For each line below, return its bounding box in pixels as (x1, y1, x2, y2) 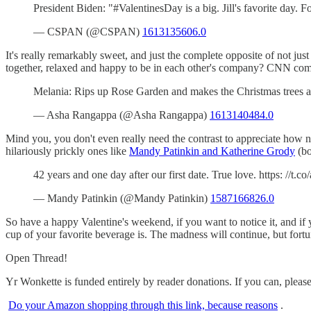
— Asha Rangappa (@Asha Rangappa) (33, 108, 210, 121)
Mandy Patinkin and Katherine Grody (129, 144, 295, 157)
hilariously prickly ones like (6, 144, 129, 157)
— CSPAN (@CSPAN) (33, 25, 142, 37)
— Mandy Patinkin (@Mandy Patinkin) (33, 192, 210, 204)
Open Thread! (6, 251, 67, 264)
